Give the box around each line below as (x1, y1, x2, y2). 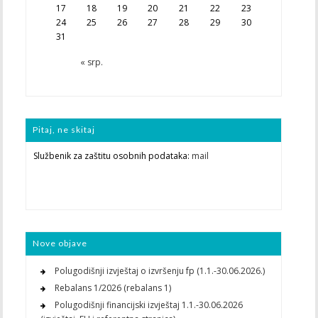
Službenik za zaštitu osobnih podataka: (33, 150, 192, 163)
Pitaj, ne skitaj (32, 124, 95, 136)
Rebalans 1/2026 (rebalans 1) (54, 282, 171, 295)
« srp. (79, 56, 103, 69)
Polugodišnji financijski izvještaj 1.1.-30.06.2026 (54, 299, 243, 312)
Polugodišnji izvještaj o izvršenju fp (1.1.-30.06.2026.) (54, 265, 265, 278)
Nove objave (32, 238, 87, 249)
